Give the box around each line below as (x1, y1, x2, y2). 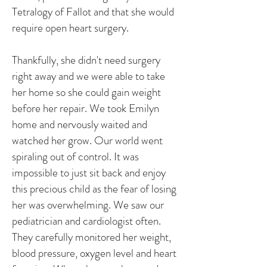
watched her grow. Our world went (12, 132, 163, 148)
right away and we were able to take (12, 68, 165, 84)
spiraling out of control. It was (12, 148, 139, 164)
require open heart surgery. (12, 20, 129, 36)
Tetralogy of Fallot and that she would (12, 4, 174, 20)
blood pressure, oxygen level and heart (12, 245, 176, 261)
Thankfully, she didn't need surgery (12, 52, 160, 68)
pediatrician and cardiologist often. (12, 213, 161, 229)
